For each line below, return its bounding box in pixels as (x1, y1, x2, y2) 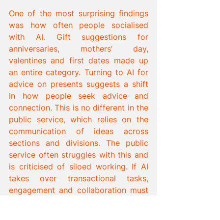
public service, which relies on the (9, 114, 148, 124)
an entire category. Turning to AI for (9, 67, 148, 77)
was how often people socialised (9, 20, 148, 30)
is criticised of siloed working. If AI (9, 161, 148, 171)
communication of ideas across (9, 126, 148, 136)
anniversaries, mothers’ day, (9, 43, 148, 54)
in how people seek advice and (9, 90, 148, 101)
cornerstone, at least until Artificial (9, 208, 148, 219)
